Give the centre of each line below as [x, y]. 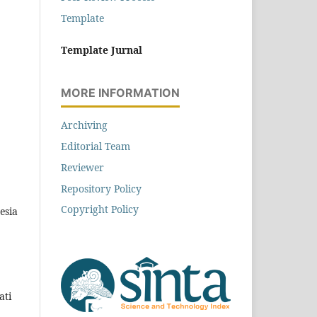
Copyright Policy [100, 209]
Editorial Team [96, 146]
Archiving [84, 125]
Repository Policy [101, 188]
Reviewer [82, 167]
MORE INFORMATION [120, 92]
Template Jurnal [102, 50]
